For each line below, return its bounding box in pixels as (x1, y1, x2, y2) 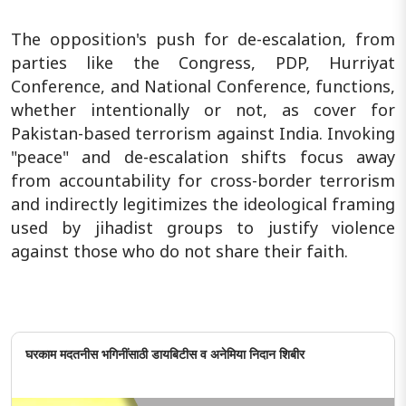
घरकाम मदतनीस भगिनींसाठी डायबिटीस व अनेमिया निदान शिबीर (25, 345, 304, 362)
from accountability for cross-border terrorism (11, 169, 395, 191)
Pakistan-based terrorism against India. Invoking (11, 121, 395, 144)
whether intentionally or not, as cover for (11, 98, 395, 121)
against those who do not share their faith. (11, 239, 348, 262)
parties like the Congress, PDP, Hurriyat (11, 51, 395, 73)
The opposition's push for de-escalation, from (11, 27, 395, 50)
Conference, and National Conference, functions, (11, 74, 395, 97)
